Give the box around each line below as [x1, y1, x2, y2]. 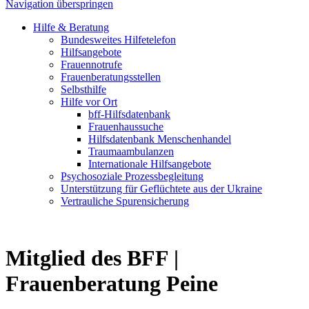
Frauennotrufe [61, 59, 122, 70]
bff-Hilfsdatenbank [88, 108, 170, 120]
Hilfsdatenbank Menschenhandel [88, 133, 231, 145]
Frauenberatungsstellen [61, 71, 161, 83]
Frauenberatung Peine [6, 271, 218, 297]
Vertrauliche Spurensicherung [61, 195, 189, 207]
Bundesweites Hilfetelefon [61, 34, 176, 46]
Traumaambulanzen [88, 146, 174, 157]
